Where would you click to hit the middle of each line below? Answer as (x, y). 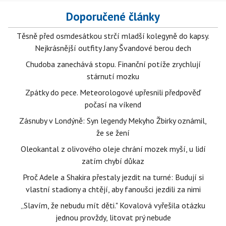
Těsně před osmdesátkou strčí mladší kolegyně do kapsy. (113, 36)
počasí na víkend (113, 105)
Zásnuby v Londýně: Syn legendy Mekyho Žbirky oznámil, (113, 121)
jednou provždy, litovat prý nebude (113, 218)
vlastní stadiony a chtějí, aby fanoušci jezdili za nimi (113, 189)
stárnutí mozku (113, 76)
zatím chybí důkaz (113, 161)
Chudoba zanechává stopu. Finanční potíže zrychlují (113, 64)
